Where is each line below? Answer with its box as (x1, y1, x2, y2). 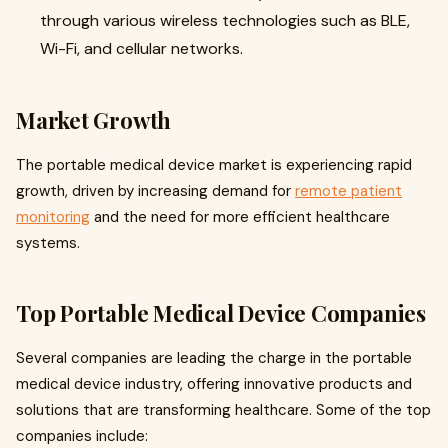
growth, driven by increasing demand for (16, 181, 295, 201)
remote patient (295, 181, 402, 201)
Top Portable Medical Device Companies (16, 298, 426, 328)
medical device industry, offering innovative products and (16, 374, 412, 394)
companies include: (16, 426, 148, 446)
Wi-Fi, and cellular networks (40, 38, 240, 59)
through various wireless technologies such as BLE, (40, 10, 410, 31)
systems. (16, 233, 80, 253)
